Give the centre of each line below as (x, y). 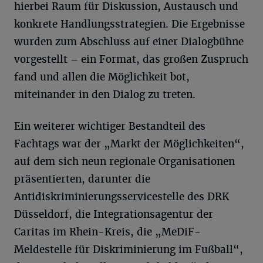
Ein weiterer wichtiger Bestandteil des (110, 126)
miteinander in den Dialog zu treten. (105, 94)
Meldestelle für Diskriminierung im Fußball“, (129, 249)
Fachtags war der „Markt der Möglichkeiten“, (129, 144)
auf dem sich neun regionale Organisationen (124, 161)
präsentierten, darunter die (82, 179)
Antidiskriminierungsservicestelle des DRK (122, 196)
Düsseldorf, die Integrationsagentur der (114, 214)
